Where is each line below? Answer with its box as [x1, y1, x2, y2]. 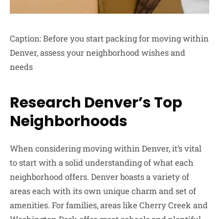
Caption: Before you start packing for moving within [10, 32, 209, 44]
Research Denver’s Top [10, 92, 182, 113]
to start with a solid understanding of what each [10, 156, 194, 168]
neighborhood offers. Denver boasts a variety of [10, 171, 189, 182]
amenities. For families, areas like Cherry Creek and [10, 199, 208, 211]
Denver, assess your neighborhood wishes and [10, 46, 185, 58]
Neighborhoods [10, 110, 128, 131]
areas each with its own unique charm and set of [10, 185, 196, 197]
